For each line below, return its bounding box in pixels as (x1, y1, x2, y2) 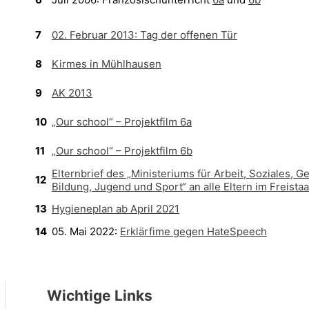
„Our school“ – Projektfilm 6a (52, 114, 192, 128)
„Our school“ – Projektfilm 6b (52, 143, 192, 157)
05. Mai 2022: (52, 224, 120, 238)
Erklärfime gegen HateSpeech (120, 224, 267, 238)
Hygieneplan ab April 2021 (52, 201, 179, 215)
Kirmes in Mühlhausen (52, 57, 161, 70)
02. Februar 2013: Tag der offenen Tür (52, 28, 237, 41)
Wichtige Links (47, 286, 152, 304)
